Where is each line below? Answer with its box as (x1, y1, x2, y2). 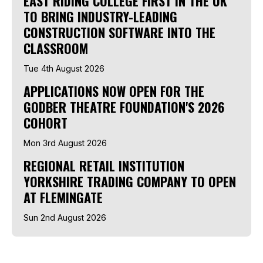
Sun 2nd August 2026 (23, 212, 106, 222)
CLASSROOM (23, 38, 88, 58)
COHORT (23, 113, 68, 132)
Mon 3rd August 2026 (23, 137, 107, 148)
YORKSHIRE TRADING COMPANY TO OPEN (23, 171, 236, 191)
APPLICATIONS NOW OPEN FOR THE (23, 81, 204, 100)
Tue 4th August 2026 (23, 63, 104, 73)
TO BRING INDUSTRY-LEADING (23, 6, 177, 26)
